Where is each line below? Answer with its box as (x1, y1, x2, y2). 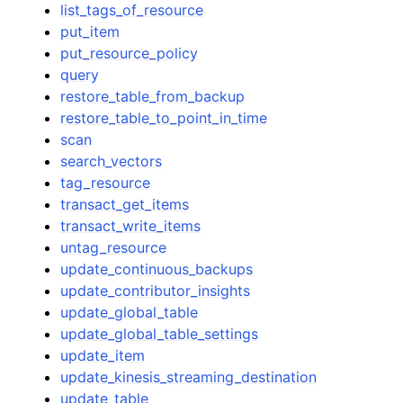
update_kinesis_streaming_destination (60, 368, 318, 386)
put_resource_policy (60, 44, 199, 62)
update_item (60, 346, 146, 364)
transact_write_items (60, 217, 201, 235)
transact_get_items (60, 195, 190, 213)
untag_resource (60, 238, 167, 256)
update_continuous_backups (60, 260, 254, 278)
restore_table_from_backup (60, 87, 246, 105)
